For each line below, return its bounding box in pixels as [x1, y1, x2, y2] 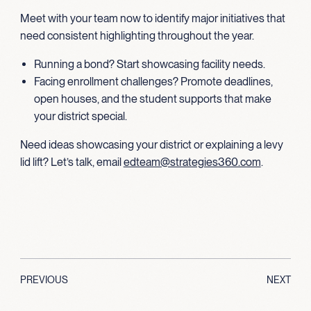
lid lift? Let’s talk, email [19, 155, 124, 169]
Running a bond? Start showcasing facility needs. [33, 57, 265, 71]
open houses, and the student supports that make [33, 92, 271, 106]
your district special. [33, 109, 127, 123]
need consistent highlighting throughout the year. [19, 28, 254, 42]
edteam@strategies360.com [123, 155, 261, 169]
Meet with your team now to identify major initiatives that [19, 11, 285, 25]
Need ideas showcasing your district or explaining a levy [19, 137, 283, 151]
